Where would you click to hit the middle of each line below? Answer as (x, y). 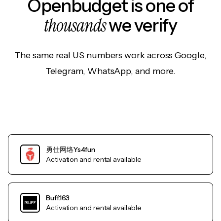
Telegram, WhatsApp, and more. (110, 71)
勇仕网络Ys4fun (71, 150)
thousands (75, 26)
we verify (141, 25)
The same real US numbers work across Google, (110, 55)
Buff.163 (58, 198)
